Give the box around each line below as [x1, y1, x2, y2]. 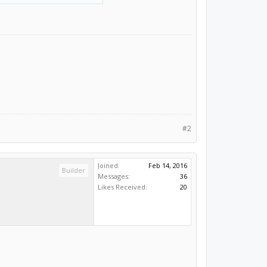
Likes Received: [98, 182, 148, 191]
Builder [62, 165, 86, 175]
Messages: [98, 171, 131, 181]
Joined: [98, 160, 120, 170]
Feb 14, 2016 [148, 160, 188, 170]
